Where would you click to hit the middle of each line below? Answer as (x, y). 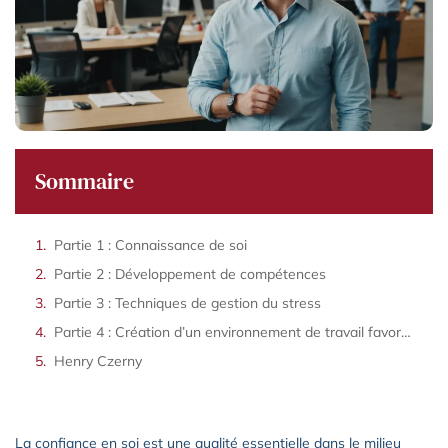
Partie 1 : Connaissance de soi (150, 244)
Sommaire (84, 180)
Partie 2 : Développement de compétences (190, 273)
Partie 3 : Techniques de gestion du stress (187, 302)
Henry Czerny (98, 360)
